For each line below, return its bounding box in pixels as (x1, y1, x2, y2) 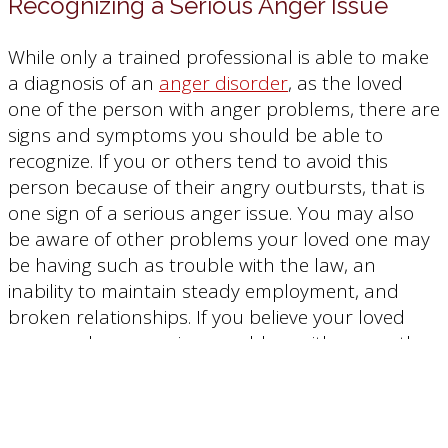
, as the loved (288, 69, 403, 96)
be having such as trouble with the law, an (8, 251, 376, 278)
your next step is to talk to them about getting (8, 355, 408, 382)
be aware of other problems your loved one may (8, 225, 430, 252)
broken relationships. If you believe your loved (8, 303, 405, 330)
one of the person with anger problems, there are (8, 95, 440, 122)
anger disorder (159, 69, 288, 96)
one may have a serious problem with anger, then (8, 329, 440, 356)
